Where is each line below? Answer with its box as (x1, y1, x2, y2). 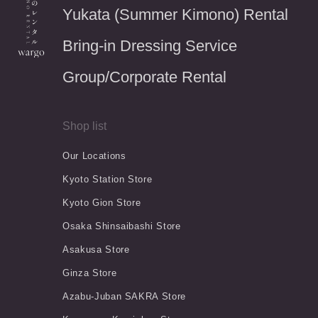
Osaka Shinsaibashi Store (62, 220, 181, 231)
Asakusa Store (62, 243, 130, 255)
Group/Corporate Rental (62, 67, 226, 86)
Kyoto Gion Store (62, 197, 141, 208)
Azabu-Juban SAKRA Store (62, 290, 186, 302)
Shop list (62, 119, 106, 132)
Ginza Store (62, 267, 117, 278)
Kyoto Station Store (62, 173, 153, 185)
